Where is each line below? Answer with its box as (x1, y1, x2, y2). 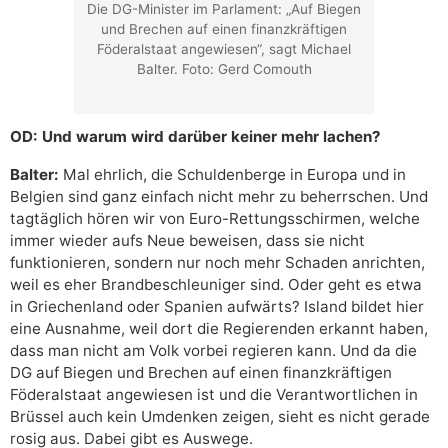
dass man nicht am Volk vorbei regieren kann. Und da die (10, 341, 417, 361)
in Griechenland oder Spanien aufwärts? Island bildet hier (10, 297, 424, 317)
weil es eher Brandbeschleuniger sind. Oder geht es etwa (10, 275, 422, 295)
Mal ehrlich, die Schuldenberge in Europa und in (63, 165, 406, 185)
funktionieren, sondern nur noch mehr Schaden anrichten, (10, 253, 425, 273)
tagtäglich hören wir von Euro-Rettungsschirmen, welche (10, 209, 420, 229)
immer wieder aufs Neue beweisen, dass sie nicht (10, 231, 365, 251)
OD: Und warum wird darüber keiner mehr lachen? (10, 127, 381, 147)
